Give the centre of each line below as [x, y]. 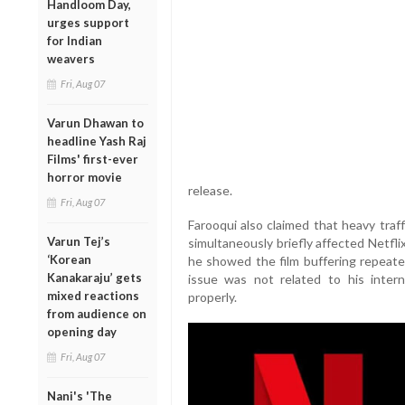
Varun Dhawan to [95, 122]
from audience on [97, 313]
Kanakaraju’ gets [94, 277]
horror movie [85, 177]
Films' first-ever [93, 159]
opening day [82, 331]
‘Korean [69, 259]
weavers [71, 58]
